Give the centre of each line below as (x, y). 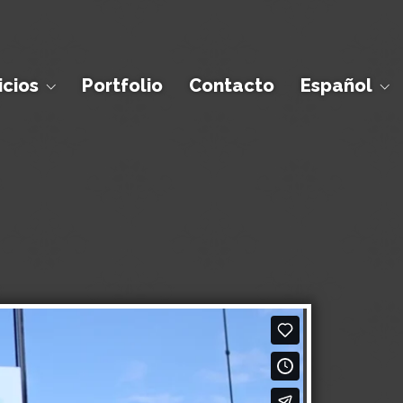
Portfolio (122, 85)
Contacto (232, 85)
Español (336, 85)
